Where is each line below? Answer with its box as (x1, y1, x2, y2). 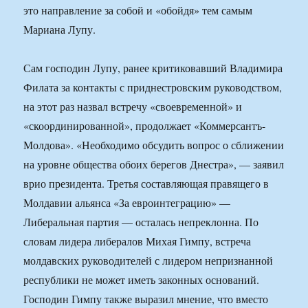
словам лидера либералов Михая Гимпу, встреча (23, 234, 252, 249)
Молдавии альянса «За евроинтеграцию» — (23, 195, 231, 210)
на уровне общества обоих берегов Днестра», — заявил (23, 157, 285, 172)
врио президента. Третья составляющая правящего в (23, 176, 269, 191)
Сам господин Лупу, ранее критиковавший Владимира (23, 60, 283, 76)
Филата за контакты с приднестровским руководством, (23, 80, 283, 95)
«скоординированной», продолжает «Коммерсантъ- (23, 118, 266, 133)
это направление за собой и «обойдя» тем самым (23, 3, 253, 18)
